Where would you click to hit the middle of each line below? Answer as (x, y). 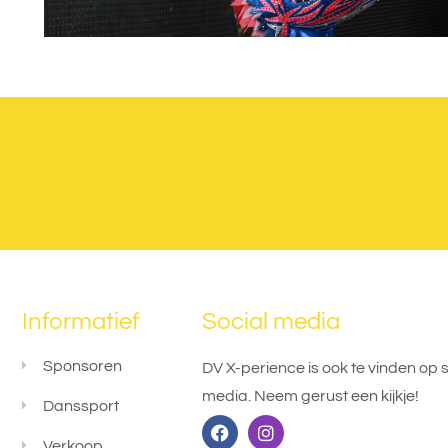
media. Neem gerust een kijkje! (310, 395)
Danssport (80, 405)
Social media (270, 321)
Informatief (80, 321)
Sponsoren (82, 365)
